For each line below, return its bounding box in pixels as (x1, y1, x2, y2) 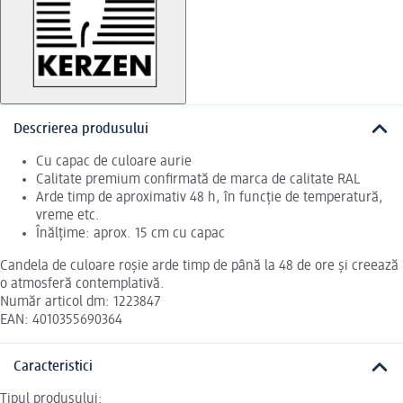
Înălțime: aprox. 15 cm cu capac (36, 226, 225, 241)
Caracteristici (13, 360, 93, 374)
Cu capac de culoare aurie (36, 154, 192, 169)
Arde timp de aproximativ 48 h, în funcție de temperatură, (36, 190, 383, 205)
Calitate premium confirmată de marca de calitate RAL (36, 172, 360, 187)
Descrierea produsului (13, 121, 148, 137)
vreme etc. (36, 208, 100, 223)
